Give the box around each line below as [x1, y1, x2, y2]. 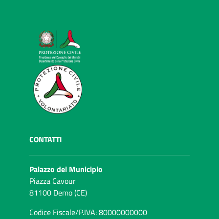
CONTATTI [29, 133, 62, 146]
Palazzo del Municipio [29, 163, 103, 175]
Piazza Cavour [29, 175, 76, 187]
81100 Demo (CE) [29, 187, 87, 199]
